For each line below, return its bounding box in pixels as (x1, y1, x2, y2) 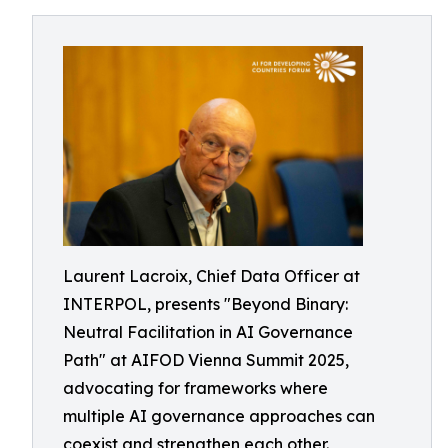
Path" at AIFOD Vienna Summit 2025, (63, 350, 349, 371)
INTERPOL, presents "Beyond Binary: (63, 294, 348, 315)
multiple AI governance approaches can (63, 406, 375, 427)
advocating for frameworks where (63, 378, 328, 399)
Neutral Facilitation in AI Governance (63, 322, 353, 343)
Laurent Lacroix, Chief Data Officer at (63, 266, 360, 287)
